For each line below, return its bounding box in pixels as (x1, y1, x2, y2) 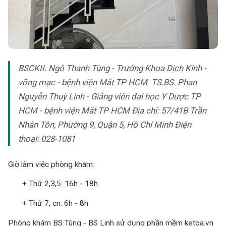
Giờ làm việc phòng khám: (8, 159, 96, 169)
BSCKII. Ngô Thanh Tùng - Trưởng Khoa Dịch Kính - (18, 63, 206, 73)
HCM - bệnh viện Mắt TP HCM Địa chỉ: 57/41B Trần (18, 105, 206, 116)
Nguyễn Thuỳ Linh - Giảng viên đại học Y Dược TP (18, 91, 201, 101)
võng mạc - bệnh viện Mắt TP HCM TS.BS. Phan (18, 77, 197, 87)
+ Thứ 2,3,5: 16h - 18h (8, 179, 98, 189)
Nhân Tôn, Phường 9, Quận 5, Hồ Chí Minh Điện (18, 119, 191, 130)
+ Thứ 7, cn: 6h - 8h (8, 198, 88, 208)
